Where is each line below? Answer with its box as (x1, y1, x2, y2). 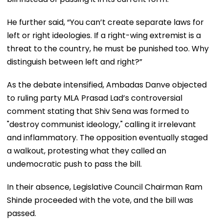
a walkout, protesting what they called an (7, 145, 166, 156)
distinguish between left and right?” (7, 56, 142, 67)
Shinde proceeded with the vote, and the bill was (7, 194, 193, 206)
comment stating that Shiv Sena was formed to (7, 105, 189, 117)
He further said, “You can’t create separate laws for (7, 16, 204, 28)
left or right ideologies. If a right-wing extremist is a (7, 29, 201, 41)
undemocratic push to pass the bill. (7, 158, 142, 170)
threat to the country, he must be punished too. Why (7, 43, 209, 54)
